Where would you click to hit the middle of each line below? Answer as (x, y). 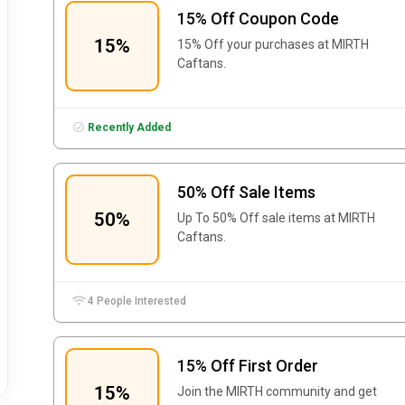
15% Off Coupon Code (258, 19)
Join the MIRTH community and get (277, 391)
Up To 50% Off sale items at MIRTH (276, 218)
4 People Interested (136, 301)
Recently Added (128, 127)
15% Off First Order (248, 366)
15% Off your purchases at (254, 44)
